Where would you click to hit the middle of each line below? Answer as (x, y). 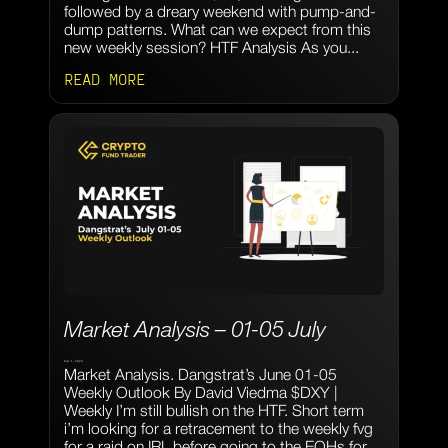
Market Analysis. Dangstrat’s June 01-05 (200, 373)
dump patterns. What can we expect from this (217, 28)
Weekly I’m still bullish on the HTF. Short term (213, 409)
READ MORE (104, 78)
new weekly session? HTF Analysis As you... (211, 46)
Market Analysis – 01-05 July (194, 328)
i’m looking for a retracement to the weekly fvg (218, 427)
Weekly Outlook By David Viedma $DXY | (200, 391)
